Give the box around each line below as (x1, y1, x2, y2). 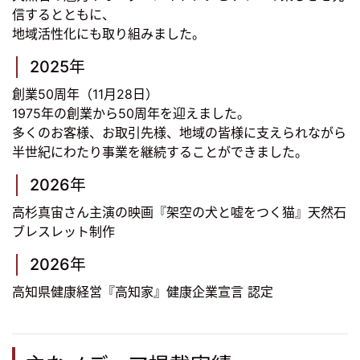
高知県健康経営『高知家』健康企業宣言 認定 (12, 284, 273, 301)
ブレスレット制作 (12, 223, 115, 240)
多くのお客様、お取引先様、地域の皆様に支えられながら (12, 125, 346, 141)
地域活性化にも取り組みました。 (12, 26, 205, 43)
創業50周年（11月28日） (12, 86, 158, 103)
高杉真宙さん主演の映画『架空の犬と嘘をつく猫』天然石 (12, 204, 346, 221)
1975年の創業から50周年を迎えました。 (12, 105, 250, 122)
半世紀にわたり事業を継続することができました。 (12, 144, 308, 161)
